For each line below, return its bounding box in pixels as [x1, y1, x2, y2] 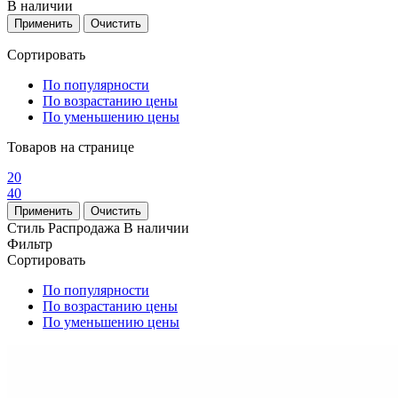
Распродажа [48, 220, 123, 236]
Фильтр [7, 236, 52, 252]
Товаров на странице [7, 139, 134, 155]
